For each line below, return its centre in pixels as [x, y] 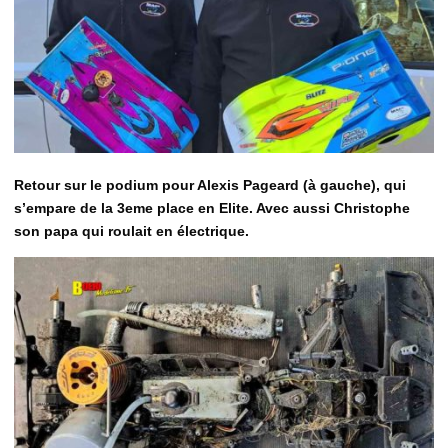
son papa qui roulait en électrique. [131, 230]
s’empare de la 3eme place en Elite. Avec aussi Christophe [212, 207]
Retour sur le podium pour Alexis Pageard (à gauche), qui [210, 184]
